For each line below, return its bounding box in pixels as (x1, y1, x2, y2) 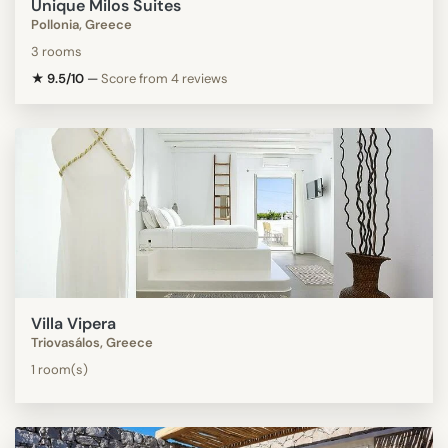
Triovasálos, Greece (31, 333, 153, 351)
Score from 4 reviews (101, 69, 228, 87)
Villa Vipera (31, 312, 116, 334)
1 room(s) (31, 360, 88, 378)
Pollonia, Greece (31, 15, 132, 33)
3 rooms (31, 42, 82, 60)
